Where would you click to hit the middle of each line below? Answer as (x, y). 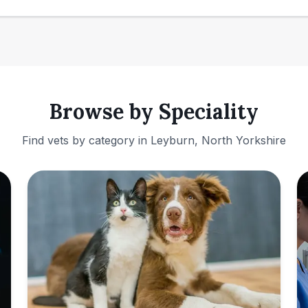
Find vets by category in (86, 140)
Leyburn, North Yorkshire (218, 140)
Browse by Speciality (154, 111)
